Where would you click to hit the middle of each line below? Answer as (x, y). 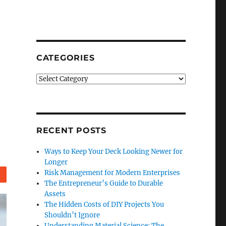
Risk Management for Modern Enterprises (112, 173)
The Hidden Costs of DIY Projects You (104, 205)
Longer (56, 162)
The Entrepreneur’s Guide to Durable (104, 183)
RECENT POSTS (71, 130)
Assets (55, 194)
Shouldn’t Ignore (72, 215)
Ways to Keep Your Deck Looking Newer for (114, 152)
